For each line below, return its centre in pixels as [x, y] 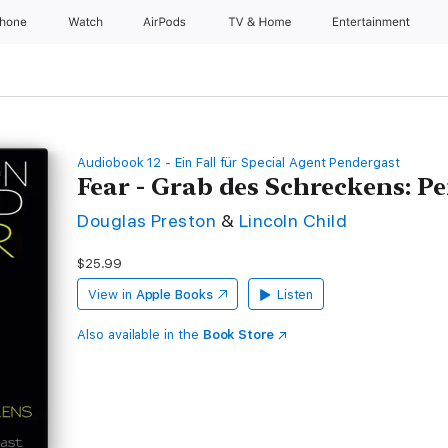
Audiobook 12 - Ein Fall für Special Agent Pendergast [238, 162]
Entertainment [373, 22]
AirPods [166, 22]
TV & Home [261, 22]
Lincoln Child [293, 220]
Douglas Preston [147, 220]
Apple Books [174, 294]
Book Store [238, 334]
